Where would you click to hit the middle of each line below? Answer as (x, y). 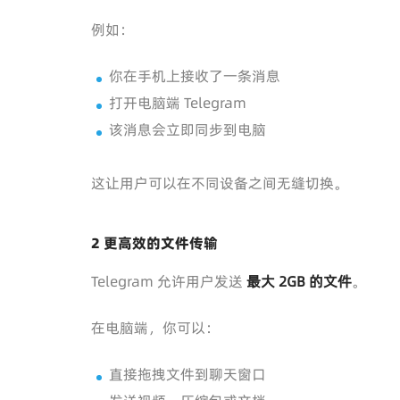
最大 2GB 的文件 (299, 281)
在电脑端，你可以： (155, 327)
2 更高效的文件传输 (154, 242)
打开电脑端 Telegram (178, 102)
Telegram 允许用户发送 (169, 281)
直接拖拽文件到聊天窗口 (187, 374)
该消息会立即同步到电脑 (187, 129)
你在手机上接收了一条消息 (195, 75)
